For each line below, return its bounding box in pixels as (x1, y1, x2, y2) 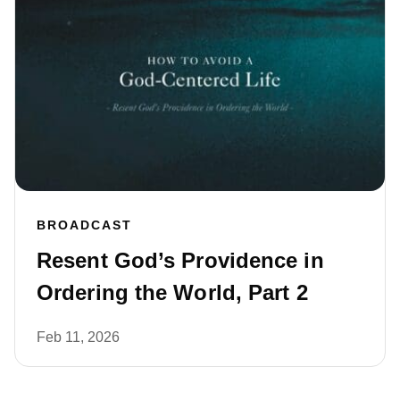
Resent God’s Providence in (37, 248, 324, 273)
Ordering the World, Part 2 (37, 280, 308, 305)
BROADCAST (37, 218, 132, 233)
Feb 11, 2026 (37, 329, 120, 346)
